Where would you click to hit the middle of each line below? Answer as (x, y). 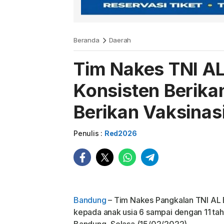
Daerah (120, 40)
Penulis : (89, 133)
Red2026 (120, 133)
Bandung (90, 200)
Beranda (86, 40)
